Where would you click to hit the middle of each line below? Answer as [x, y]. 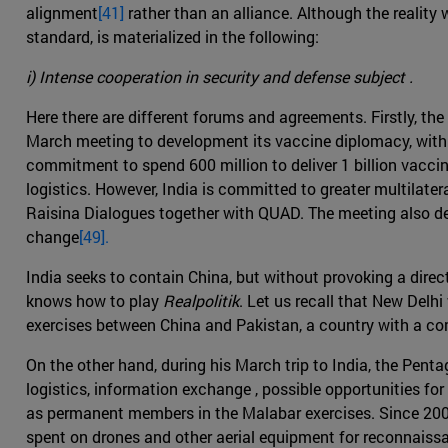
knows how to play [94, 301]
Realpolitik [201, 301]
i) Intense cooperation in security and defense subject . [219, 77]
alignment [62, 13]
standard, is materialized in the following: [172, 37]
